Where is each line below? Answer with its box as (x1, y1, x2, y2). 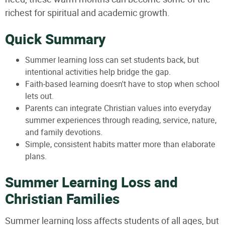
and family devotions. (25, 126, 102, 138)
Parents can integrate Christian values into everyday (25, 102, 211, 114)
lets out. (25, 90, 54, 102)
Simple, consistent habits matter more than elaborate (25, 138, 215, 150)
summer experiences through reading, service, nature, (25, 114, 216, 126)
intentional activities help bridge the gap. (25, 66, 171, 78)
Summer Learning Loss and (5, 172, 178, 193)
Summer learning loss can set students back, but (25, 54, 199, 66)
